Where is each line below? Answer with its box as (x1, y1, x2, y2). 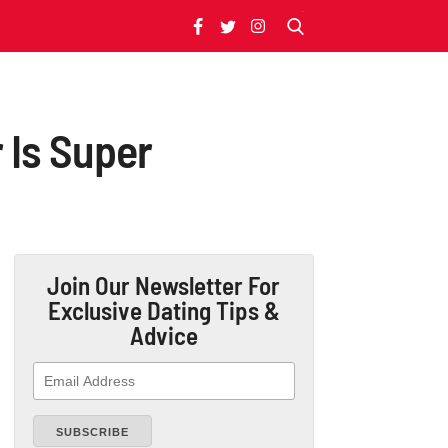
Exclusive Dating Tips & (47, 295, 280, 325)
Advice (129, 320, 198, 350)
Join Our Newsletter (47, 270, 249, 300)
